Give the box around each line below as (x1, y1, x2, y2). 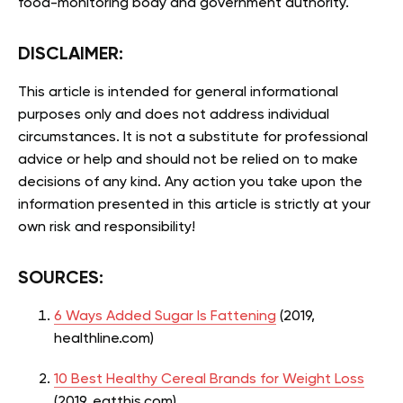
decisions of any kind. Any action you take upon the (18, 175, 363, 191)
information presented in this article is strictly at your (18, 198, 371, 213)
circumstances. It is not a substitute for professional (18, 130, 368, 146)
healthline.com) (54, 332, 154, 347)
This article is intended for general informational (18, 85, 338, 101)
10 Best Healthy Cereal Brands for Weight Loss (54, 372, 364, 388)
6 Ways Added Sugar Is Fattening (54, 309, 276, 325)
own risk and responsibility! (18, 220, 195, 236)
